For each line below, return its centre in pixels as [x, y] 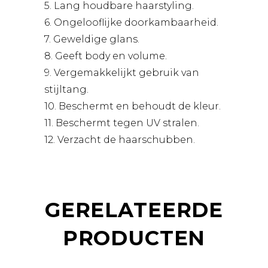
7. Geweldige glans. [92, 39]
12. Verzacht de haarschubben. [120, 140]
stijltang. [66, 90]
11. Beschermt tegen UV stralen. [122, 123]
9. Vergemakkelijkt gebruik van [122, 73]
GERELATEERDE [134, 210]
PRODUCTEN [134, 238]
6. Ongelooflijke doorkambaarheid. [131, 23]
